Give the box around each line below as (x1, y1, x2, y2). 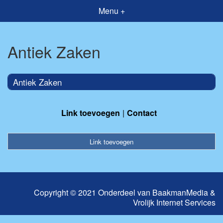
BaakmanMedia (152, 187, 208, 199)
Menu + (98, 5, 125, 16)
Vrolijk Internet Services (133, 197, 216, 209)
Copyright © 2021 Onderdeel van (34, 187, 152, 199)
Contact (127, 107, 157, 118)
